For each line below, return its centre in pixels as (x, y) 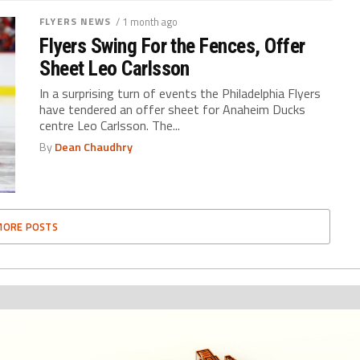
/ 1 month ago (146, 22)
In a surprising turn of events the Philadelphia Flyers (180, 93)
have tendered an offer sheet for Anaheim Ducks (173, 109)
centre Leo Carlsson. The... (110, 125)
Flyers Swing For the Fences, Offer (172, 46)
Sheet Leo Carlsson (115, 68)
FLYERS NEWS (76, 21)
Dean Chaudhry (94, 147)
